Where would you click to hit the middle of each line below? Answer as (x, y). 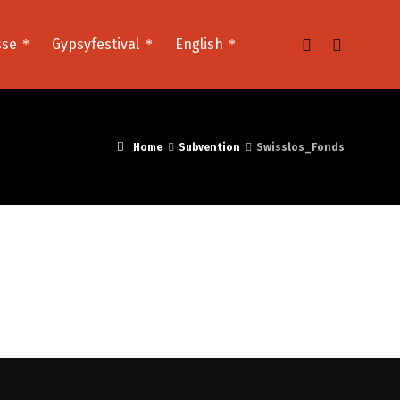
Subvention (210, 147)
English (199, 44)
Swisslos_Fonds (300, 147)
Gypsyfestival (96, 44)
